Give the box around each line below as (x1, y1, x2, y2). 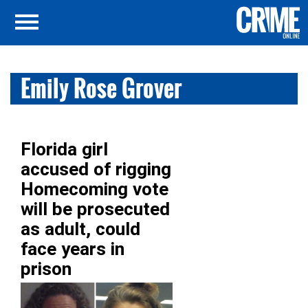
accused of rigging (21, 159, 171, 179)
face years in (21, 239, 124, 259)
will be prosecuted (21, 199, 170, 219)
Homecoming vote (21, 179, 168, 199)
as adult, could (21, 219, 140, 239)
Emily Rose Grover (21, 71, 182, 105)
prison (21, 258, 71, 279)
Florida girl (21, 139, 108, 159)
